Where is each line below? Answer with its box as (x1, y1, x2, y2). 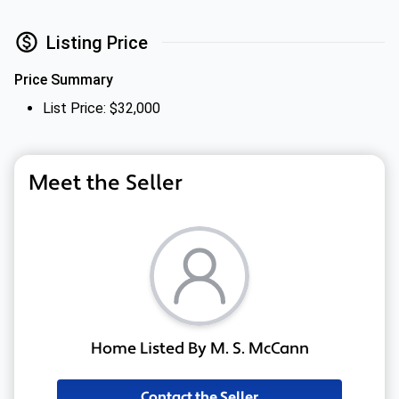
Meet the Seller (28, 169, 183, 197)
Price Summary (14, 71, 113, 88)
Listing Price (46, 31, 148, 53)
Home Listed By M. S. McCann (90, 338, 309, 359)
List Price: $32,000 (43, 100, 160, 117)
